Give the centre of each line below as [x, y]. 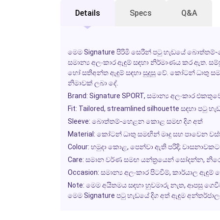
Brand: [78, 96]
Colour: [78, 147]
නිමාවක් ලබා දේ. [93, 83]
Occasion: [83, 172]
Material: [81, 134]
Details [87, 13]
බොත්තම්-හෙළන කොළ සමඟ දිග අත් [146, 121]
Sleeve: [79, 121]
